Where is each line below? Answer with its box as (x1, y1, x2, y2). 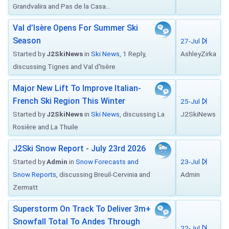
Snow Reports (13, 170, 56, 178)
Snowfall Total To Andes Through (13, 217, 140, 226)
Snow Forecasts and (76, 157, 139, 166)
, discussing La (120, 110, 165, 118)
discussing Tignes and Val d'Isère (13, 62, 116, 71)
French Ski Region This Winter (13, 96, 125, 106)
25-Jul (180, 97, 201, 105)
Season (13, 36, 41, 45)
